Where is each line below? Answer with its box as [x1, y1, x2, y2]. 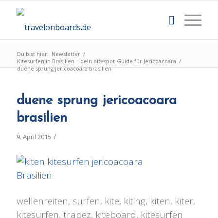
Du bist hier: [17, 50, 49, 57]
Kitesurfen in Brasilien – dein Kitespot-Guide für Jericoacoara [17, 57, 176, 65]
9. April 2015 [16, 132, 51, 141]
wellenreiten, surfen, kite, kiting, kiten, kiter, [16, 194, 195, 207]
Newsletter [51, 50, 80, 57]
